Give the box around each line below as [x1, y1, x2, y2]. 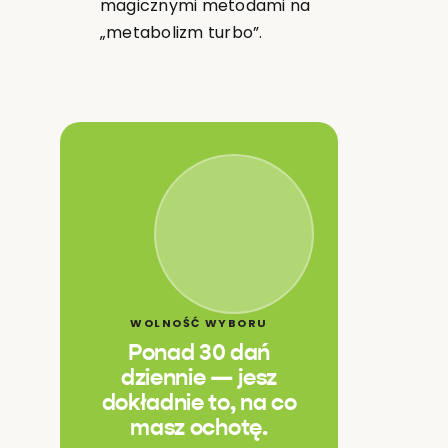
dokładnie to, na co [101, 392, 297, 415]
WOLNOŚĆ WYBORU [130, 314, 268, 331]
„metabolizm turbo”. [99, 20, 263, 44]
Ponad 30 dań [127, 342, 271, 365]
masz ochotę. [130, 417, 268, 440]
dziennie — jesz [120, 367, 278, 390]
